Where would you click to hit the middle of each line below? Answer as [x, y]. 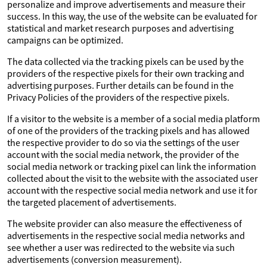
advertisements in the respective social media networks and [126, 235]
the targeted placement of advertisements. [92, 202]
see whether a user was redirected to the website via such [121, 247]
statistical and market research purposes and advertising [120, 28]
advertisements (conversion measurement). [94, 259]
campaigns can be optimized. [65, 40]
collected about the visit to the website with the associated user [133, 178]
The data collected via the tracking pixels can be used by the [125, 61]
